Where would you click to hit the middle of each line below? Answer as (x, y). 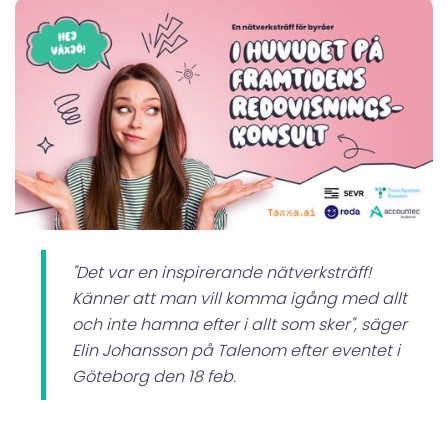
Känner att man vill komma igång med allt (239, 298)
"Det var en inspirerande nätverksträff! (221, 272)
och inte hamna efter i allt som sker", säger (239, 324)
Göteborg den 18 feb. (154, 376)
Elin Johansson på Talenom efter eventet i (236, 350)
